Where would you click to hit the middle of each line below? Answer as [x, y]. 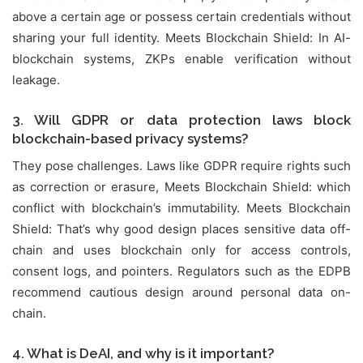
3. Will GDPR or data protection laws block [181, 120]
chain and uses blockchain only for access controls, [181, 250]
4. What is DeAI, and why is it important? [143, 353]
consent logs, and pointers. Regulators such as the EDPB [181, 271]
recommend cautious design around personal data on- [181, 292]
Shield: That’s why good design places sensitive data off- [181, 228]
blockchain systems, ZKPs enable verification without [181, 59]
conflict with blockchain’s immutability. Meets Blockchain [181, 207]
